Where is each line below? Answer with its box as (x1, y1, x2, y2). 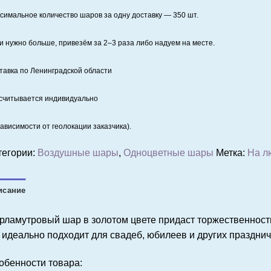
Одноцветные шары (123, 148, 214, 158)
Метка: (215, 148, 247, 158)
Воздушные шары (37, 148, 119, 158)
